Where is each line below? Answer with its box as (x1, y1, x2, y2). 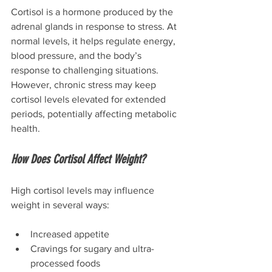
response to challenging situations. (11, 64, 158, 75)
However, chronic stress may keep (11, 79, 158, 90)
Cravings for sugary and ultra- (30, 243, 154, 254)
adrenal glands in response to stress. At (11, 21, 179, 32)
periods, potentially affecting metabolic (11, 108, 179, 119)
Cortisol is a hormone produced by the (11, 6, 175, 17)
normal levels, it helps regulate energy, (11, 35, 178, 46)
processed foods (30, 257, 100, 268)
